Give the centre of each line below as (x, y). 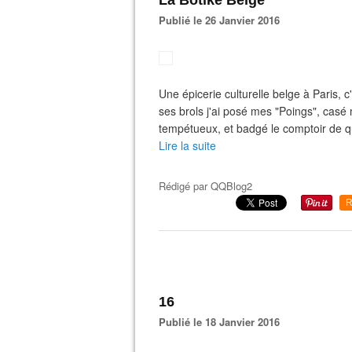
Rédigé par (185, 186)
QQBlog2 (231, 186)
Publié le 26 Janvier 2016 (223, 20)
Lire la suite (187, 145)
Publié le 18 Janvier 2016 (223, 322)
